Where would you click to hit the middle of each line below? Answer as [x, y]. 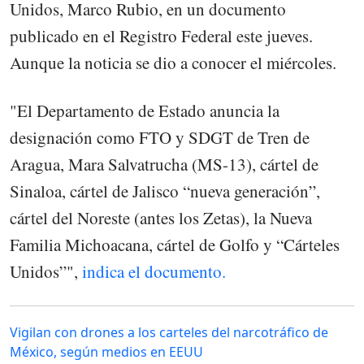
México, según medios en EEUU [106, 351]
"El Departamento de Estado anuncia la [145, 110]
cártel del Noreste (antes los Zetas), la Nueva [161, 217]
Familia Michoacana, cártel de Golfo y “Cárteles [175, 244]
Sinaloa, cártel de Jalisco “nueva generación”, [165, 191]
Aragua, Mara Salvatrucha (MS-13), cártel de [164, 164]
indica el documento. [154, 271]
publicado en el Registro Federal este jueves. [161, 36]
